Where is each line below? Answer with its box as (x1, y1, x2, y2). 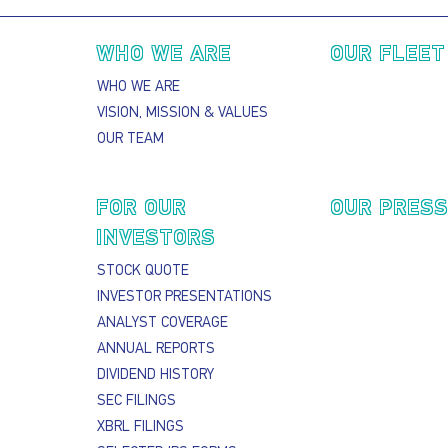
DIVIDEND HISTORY (97, 368, 215, 383)
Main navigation (82, 20, 291, 52)
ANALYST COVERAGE (97, 316, 229, 331)
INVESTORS (97, 229, 217, 249)
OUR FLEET (330, 45, 446, 65)
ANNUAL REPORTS (97, 342, 216, 357)
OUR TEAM (97, 132, 165, 147)
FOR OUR (97, 199, 188, 219)
